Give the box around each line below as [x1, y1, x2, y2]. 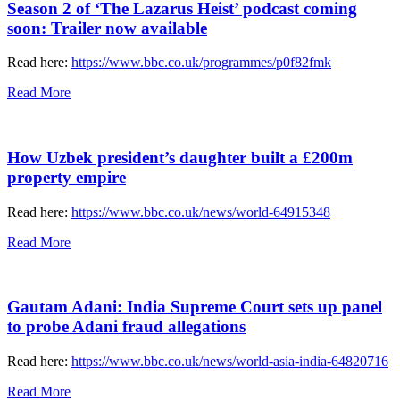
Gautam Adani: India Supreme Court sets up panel [7, 297, 382, 317]
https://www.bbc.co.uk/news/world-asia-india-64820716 [71, 354, 388, 370]
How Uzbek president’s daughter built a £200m [7, 147, 353, 167]
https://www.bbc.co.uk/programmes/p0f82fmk [71, 54, 331, 71]
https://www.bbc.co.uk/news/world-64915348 [71, 204, 330, 220]
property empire [7, 167, 126, 187]
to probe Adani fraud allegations [7, 317, 246, 337]
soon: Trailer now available [7, 18, 207, 37]
